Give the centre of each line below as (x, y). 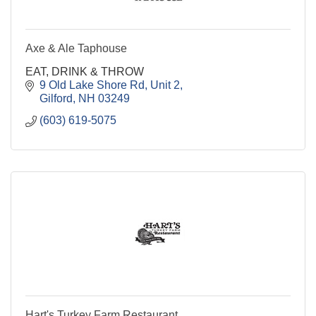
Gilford (56, 98)
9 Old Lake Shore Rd (92, 85)
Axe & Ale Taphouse (76, 48)
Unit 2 (165, 85)
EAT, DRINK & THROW (85, 71)
